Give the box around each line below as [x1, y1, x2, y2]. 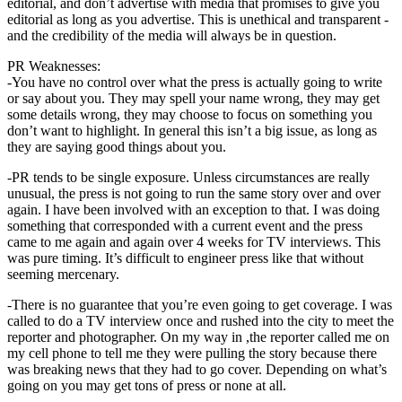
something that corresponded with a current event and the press [7, 217, 363, 233]
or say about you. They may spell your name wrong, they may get [7, 90, 380, 106]
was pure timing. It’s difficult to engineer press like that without [7, 249, 363, 266]
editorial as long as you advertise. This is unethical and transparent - [7, 11, 389, 27]
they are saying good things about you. [7, 138, 226, 154]
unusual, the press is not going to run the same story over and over [7, 185, 380, 201]
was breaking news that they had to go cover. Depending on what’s [7, 361, 387, 377]
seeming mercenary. [7, 266, 119, 282]
